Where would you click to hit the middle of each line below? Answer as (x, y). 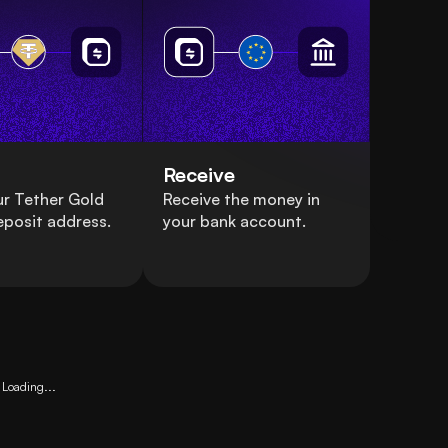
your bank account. (234, 221)
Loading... (29, 387)
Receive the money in (241, 199)
